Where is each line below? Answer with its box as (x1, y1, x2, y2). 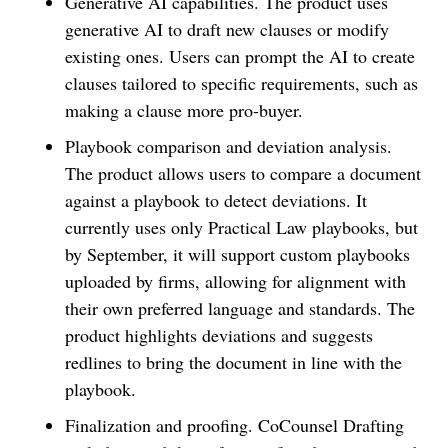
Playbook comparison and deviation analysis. (65, 133, 392, 158)
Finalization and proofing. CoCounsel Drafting (65, 412, 404, 437)
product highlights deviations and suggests (65, 322, 373, 347)
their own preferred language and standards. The (65, 295, 415, 320)
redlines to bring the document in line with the (65, 349, 402, 374)
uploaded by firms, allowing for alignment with (65, 268, 406, 293)
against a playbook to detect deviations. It (65, 187, 367, 212)
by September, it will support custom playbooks (65, 241, 410, 266)
